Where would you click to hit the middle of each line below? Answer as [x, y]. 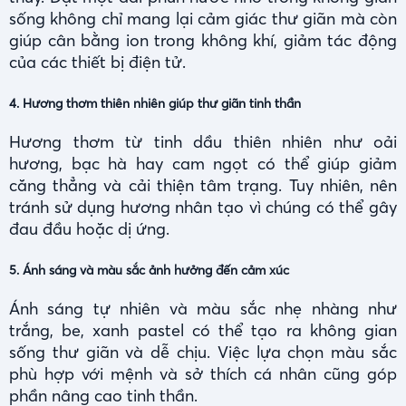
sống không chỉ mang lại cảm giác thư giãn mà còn [203, 19]
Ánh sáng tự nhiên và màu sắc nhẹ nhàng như [203, 309]
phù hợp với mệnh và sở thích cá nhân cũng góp [203, 374]
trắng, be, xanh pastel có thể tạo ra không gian [203, 331]
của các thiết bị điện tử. [97, 63]
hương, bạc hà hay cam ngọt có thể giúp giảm [203, 164]
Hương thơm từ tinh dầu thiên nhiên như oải [203, 142]
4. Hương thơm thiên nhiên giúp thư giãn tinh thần [155, 104]
